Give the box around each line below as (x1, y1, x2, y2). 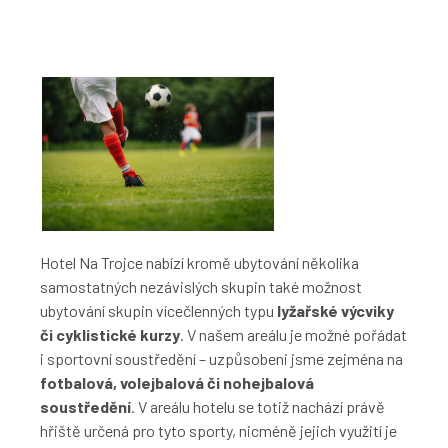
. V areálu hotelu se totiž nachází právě (131, 397, 385, 417)
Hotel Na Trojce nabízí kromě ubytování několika (40, 253, 359, 273)
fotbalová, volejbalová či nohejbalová (40, 373, 314, 393)
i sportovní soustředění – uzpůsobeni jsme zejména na (40, 349, 403, 369)
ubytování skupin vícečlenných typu (40, 301, 277, 321)
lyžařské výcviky (277, 301, 394, 321)
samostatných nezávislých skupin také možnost (40, 277, 362, 297)
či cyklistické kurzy (40, 325, 180, 345)
